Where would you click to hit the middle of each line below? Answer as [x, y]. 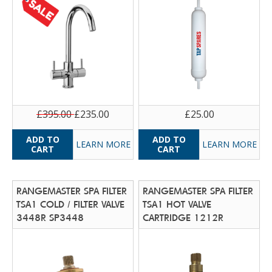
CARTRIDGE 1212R [183, 217]
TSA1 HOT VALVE [177, 204]
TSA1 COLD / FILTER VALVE [71, 204]
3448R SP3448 [50, 217]
